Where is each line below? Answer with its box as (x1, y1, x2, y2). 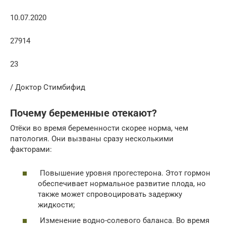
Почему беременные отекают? (10, 107, 157, 119)
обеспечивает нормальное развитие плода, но (38, 179, 206, 188)
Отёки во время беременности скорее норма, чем (10, 124, 188, 133)
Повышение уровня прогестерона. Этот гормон (38, 168, 210, 178)
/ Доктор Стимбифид (10, 83, 85, 92)
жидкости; (38, 200, 75, 209)
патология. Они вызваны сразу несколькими (10, 134, 174, 144)
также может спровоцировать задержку (38, 189, 182, 199)
